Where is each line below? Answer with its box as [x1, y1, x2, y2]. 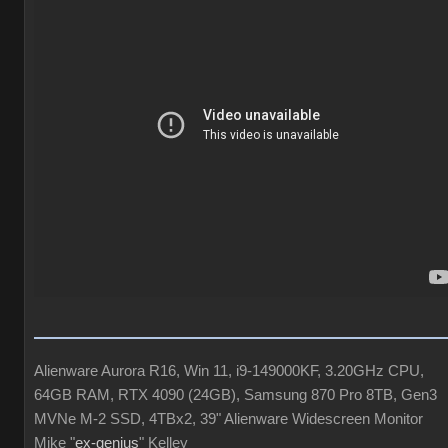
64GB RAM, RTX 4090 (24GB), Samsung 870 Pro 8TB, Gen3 [34, 387, 437, 403]
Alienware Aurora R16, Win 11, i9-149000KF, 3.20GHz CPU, [34, 363, 424, 379]
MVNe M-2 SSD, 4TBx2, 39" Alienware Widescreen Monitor [34, 411, 423, 427]
